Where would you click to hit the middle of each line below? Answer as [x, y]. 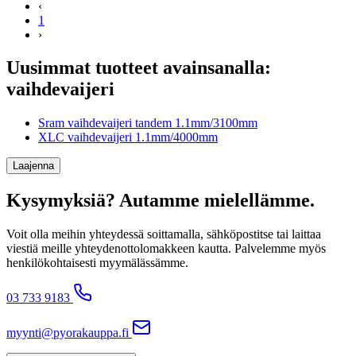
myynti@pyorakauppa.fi [68, 333]
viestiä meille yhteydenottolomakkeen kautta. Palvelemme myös [166, 249]
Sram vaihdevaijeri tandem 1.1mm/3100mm [148, 123]
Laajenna [33, 166]
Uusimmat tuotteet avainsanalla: [139, 68]
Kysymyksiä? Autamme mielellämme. [161, 201]
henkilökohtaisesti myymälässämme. [97, 263]
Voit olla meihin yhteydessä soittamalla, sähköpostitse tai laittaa [164, 234]
